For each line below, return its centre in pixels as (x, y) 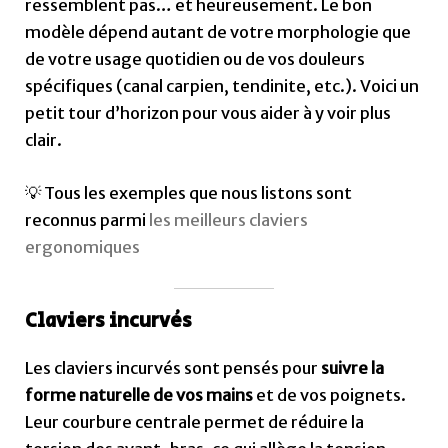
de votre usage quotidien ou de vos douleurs (195, 59)
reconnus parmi (87, 220)
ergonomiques (83, 247)
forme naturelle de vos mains (139, 394)
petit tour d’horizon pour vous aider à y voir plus (208, 113)
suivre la (353, 367)
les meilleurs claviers (229, 220)
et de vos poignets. (330, 394)
